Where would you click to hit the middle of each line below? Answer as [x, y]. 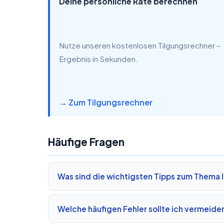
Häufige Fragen [86, 142]
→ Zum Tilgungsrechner [106, 102]
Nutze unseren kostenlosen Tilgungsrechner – [140, 45]
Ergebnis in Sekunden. [98, 59]
